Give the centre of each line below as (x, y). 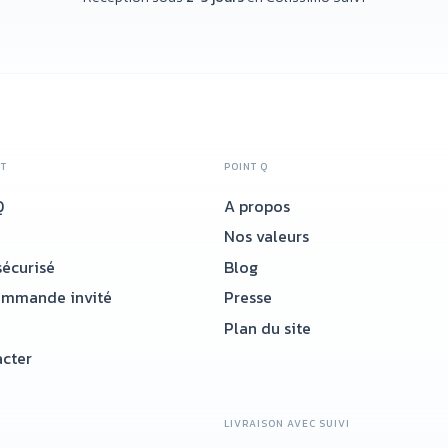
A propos (257, 206)
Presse (248, 297)
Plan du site (267, 327)
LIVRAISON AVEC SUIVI (287, 423)
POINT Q (246, 166)
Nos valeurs (266, 236)
